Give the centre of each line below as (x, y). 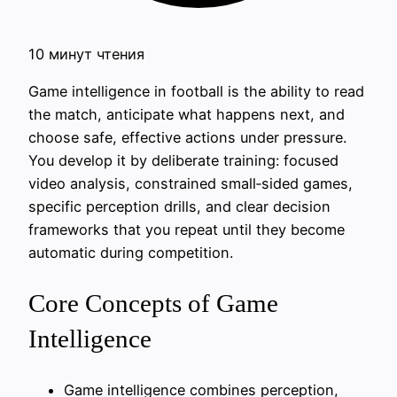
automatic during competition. (131, 253)
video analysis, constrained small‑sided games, (191, 184)
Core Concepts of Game (153, 304)
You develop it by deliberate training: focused (183, 161)
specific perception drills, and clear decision (179, 207)
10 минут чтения (86, 54)
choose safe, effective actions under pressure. (187, 138)
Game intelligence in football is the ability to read (196, 92)
